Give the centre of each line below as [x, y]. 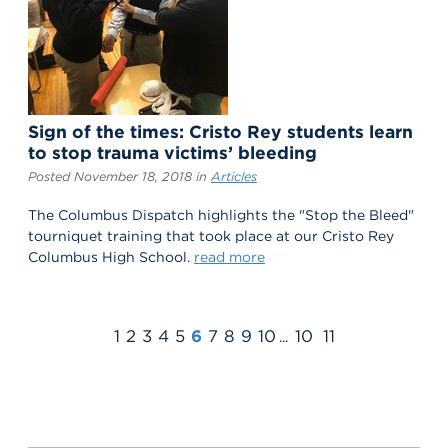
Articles [234, 176]
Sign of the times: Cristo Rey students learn [220, 132]
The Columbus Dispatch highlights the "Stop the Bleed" [221, 214]
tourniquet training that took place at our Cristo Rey [211, 235]
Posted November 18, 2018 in [119, 176]
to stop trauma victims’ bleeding [172, 153]
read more [229, 256]
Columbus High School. [111, 256]
